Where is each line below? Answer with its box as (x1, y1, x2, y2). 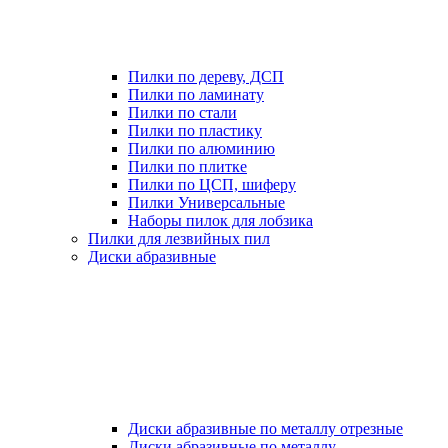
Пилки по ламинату (128, 86, 264, 103)
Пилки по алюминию (128, 140, 275, 157)
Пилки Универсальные (128, 194, 285, 211)
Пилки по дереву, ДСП (128, 68, 284, 85)
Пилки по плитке (128, 158, 247, 175)
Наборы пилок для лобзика (128, 212, 313, 229)
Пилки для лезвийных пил (88, 230, 270, 247)
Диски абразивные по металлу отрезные (128, 420, 403, 437)
